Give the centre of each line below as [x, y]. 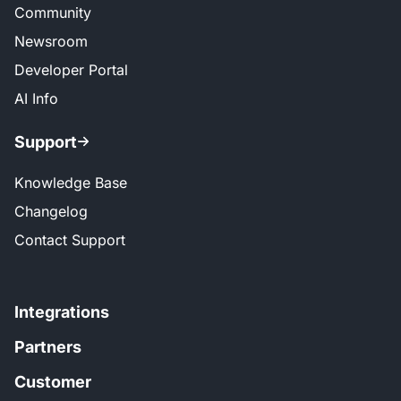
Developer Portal [71, 69]
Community [53, 12]
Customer [53, 381]
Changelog [51, 211]
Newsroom [51, 41]
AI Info [36, 98]
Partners [48, 346]
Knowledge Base [71, 182]
